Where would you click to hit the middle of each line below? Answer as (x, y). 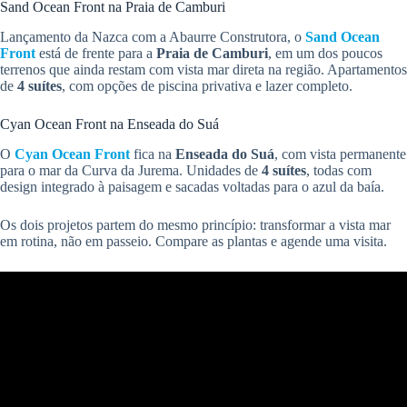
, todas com (339, 170)
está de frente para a (96, 53)
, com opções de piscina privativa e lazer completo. (207, 85)
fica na (153, 154)
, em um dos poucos (325, 53)
